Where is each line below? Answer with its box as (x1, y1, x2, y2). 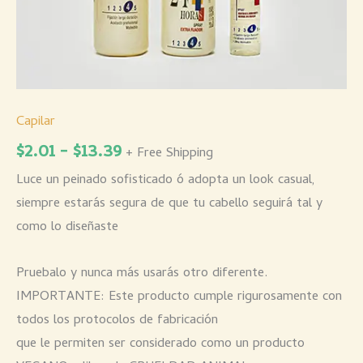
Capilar (16, 111, 55, 133)
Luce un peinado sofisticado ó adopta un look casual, (16, 169, 315, 191)
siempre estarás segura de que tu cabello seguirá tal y (16, 193, 322, 215)
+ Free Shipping (126, 143, 213, 165)
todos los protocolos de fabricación (16, 310, 218, 332)
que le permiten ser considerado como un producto (16, 334, 305, 356)
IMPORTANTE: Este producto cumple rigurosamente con (16, 287, 342, 309)
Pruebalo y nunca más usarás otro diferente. (16, 263, 267, 285)
